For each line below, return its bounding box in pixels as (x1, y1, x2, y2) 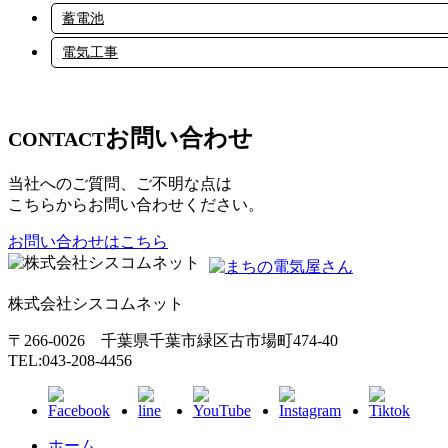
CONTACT (8, 127, 105, 150)
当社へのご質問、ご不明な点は (8, 174, 232, 192)
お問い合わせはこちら (8, 232, 168, 250)
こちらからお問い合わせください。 (8, 195, 264, 213)
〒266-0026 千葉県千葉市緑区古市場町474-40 (8, 332, 338, 350)
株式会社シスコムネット (8, 295, 184, 313)
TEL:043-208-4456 (8, 352, 132, 370)
